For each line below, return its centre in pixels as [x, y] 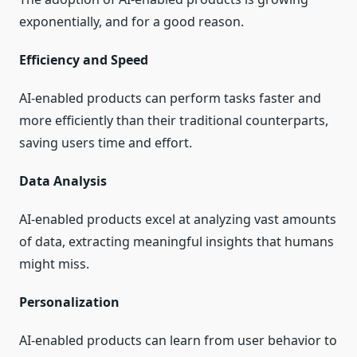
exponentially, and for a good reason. [131, 22]
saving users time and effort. [106, 143]
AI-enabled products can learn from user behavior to [178, 341]
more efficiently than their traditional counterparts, [174, 121]
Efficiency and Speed [84, 60]
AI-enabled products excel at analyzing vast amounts [178, 220]
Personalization [69, 302]
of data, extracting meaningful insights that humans [177, 242]
